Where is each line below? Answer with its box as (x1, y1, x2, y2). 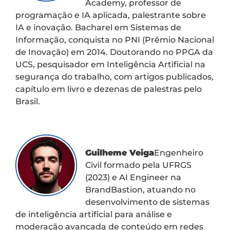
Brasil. (15, 96, 40, 106)
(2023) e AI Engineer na (85, 172, 181, 183)
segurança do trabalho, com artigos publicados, (15, 71, 214, 82)
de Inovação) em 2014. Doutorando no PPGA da (15, 47, 213, 57)
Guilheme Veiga (85, 148, 154, 158)
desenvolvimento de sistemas (85, 197, 209, 207)
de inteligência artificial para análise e (15, 209, 172, 220)
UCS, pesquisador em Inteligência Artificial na (15, 59, 205, 69)
